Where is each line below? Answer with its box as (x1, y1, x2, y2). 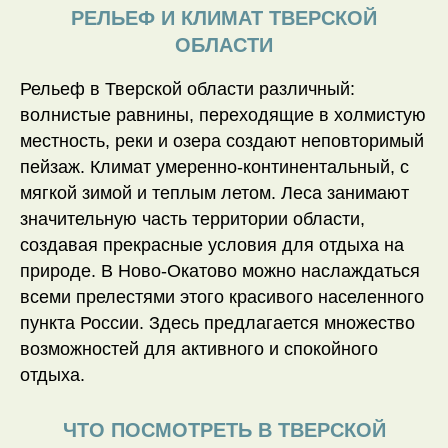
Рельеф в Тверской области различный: (20, 79, 355, 100)
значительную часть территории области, (20, 209, 365, 230)
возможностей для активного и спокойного (20, 339, 378, 360)
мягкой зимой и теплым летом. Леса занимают (20, 183, 409, 204)
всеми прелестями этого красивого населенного (20, 287, 424, 308)
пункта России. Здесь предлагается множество (20, 313, 415, 334)
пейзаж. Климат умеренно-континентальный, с (20, 157, 409, 178)
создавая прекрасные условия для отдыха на (20, 235, 404, 256)
